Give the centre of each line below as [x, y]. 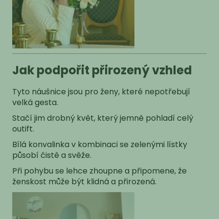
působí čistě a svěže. [52, 155]
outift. [23, 129]
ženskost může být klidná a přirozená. [84, 181]
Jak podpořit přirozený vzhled [102, 70]
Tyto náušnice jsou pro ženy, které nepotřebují [101, 91]
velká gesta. [35, 102]
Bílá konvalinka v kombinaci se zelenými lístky [100, 144]
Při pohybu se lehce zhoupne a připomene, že [99, 171]
